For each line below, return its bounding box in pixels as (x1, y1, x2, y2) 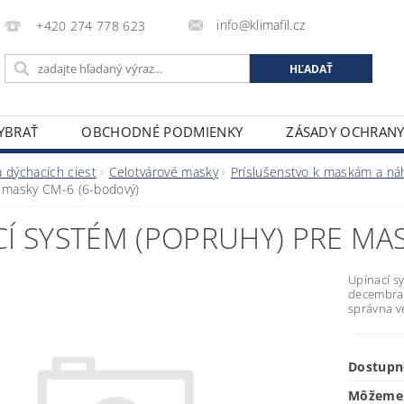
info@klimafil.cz (216, 16, 306, 33)
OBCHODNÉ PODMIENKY (81, 123, 243, 141)
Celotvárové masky (108, 163, 218, 180)
